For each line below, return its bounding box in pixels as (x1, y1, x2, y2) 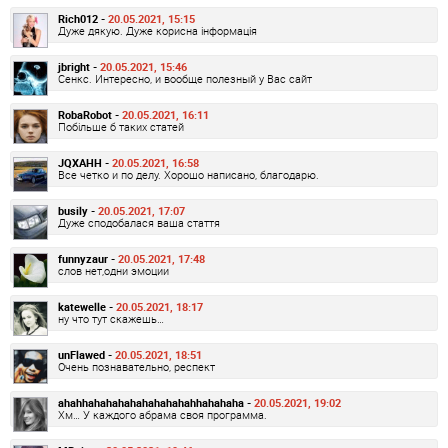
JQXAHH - (58, 155, 112, 171)
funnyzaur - (58, 251, 118, 267)
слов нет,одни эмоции (58, 263, 169, 279)
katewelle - (58, 299, 116, 315)
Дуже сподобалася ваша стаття (58, 215, 220, 231)
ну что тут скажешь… (58, 311, 164, 327)
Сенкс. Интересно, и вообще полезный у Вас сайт (58, 71, 312, 87)
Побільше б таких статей (58, 119, 184, 135)
